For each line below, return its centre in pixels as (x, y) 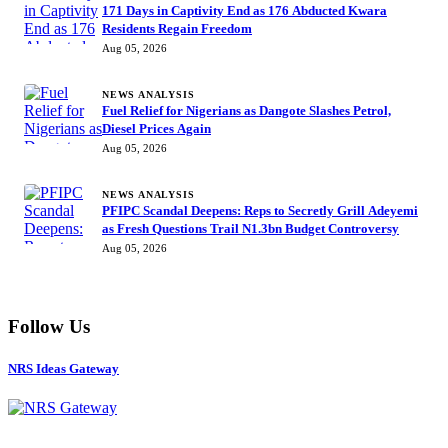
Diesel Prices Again (156, 128)
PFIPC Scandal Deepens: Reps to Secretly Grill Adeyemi (260, 210)
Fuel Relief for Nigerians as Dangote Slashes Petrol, (246, 110)
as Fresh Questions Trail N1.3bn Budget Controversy (250, 228)
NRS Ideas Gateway (63, 368)
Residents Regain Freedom (177, 28)
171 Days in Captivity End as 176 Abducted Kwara (244, 10)
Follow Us (49, 327)
